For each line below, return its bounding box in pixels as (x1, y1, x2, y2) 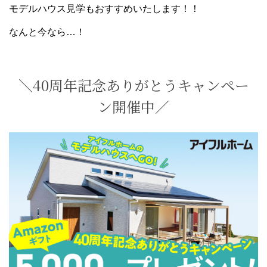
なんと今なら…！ (9, 27, 85, 37)
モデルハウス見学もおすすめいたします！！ (9, 4, 200, 14)
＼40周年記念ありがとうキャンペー (18, 74, 249, 95)
